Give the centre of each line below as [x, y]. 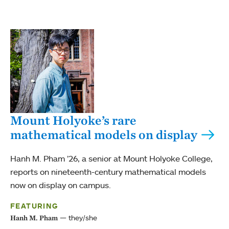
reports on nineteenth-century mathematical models [108, 172]
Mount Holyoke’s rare [73, 120]
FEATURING [34, 206]
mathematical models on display [104, 135]
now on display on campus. [61, 185]
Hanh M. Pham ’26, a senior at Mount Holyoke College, [111, 159]
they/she [83, 218]
